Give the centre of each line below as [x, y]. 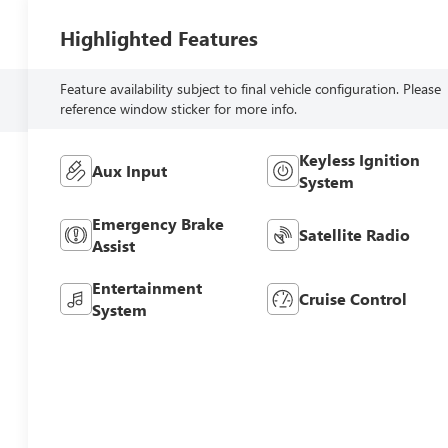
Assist [114, 245]
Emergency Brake [158, 223]
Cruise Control [352, 298]
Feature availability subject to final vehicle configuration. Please [251, 88]
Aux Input [130, 170]
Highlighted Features [159, 37]
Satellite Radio [354, 234]
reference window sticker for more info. [179, 108]
